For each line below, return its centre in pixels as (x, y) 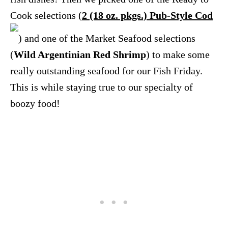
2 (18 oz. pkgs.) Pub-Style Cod (147, 15)
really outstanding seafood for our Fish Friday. (106, 70)
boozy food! (35, 103)
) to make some (178, 54)
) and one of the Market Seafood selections (107, 38)
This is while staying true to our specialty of (102, 87)
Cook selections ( (46, 15)
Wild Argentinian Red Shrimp (80, 54)
